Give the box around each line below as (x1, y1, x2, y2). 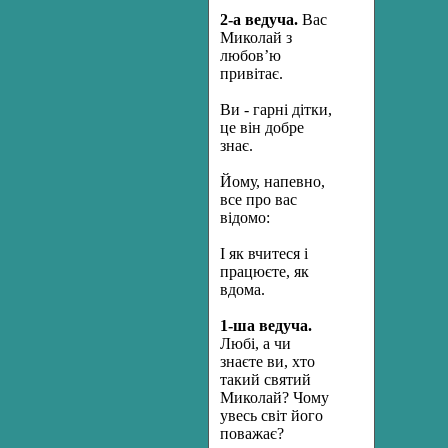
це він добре (220, 119, 304, 136)
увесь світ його (220, 407, 323, 424)
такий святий (220, 371, 311, 388)
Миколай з (220, 29, 292, 46)
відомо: (220, 209, 270, 226)
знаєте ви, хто (220, 353, 315, 370)
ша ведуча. (233, 317, 312, 334)
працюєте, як (220, 263, 309, 280)
